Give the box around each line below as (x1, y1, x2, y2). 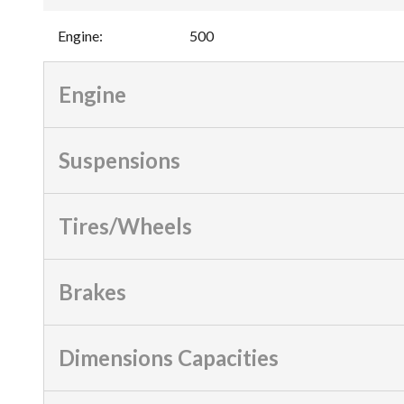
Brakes (59, 278, 126, 305)
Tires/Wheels (59, 212, 192, 239)
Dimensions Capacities (59, 344, 279, 371)
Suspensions (59, 146, 180, 173)
